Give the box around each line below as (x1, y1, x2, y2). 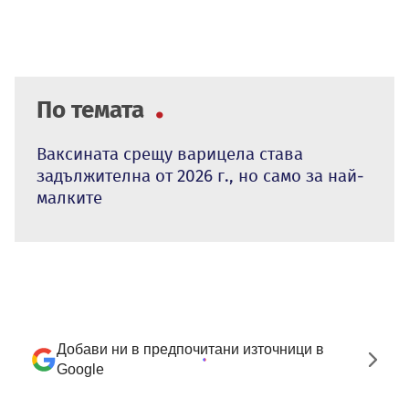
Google (57, 362, 104, 378)
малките (37, 187, 102, 209)
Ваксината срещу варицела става (37, 143, 303, 165)
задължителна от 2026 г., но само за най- (37, 165, 364, 187)
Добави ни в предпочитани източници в (57, 341, 324, 358)
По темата (37, 96, 150, 125)
